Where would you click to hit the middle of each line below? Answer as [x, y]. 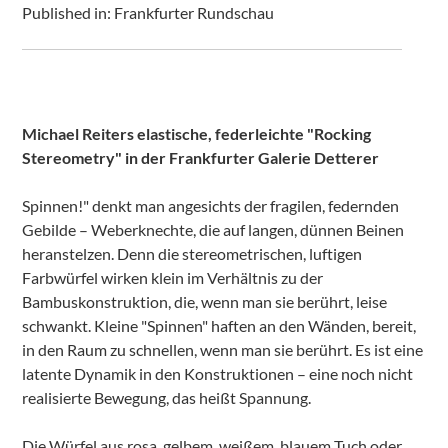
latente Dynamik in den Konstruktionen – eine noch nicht [218, 373]
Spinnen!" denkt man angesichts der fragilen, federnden [211, 205]
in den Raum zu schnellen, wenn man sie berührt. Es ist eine [223, 349]
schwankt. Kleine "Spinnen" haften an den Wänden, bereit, [219, 325]
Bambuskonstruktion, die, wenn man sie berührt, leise [205, 301]
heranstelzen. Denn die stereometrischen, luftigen [192, 253]
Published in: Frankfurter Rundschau [148, 12]
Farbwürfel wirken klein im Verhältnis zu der [173, 277]
